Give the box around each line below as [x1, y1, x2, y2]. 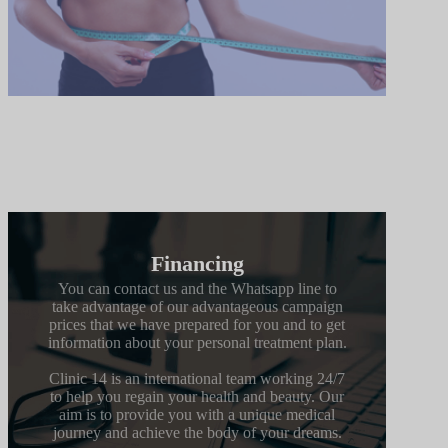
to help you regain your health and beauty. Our [50, 387, 345, 405]
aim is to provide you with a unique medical [59, 405, 336, 423]
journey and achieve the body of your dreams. [52, 423, 342, 441]
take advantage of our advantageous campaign [51, 297, 343, 315]
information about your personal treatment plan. [47, 333, 347, 351]
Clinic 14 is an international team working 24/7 [49, 369, 346, 387]
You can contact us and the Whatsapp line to [57, 279, 337, 297]
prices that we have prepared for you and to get [49, 315, 346, 333]
